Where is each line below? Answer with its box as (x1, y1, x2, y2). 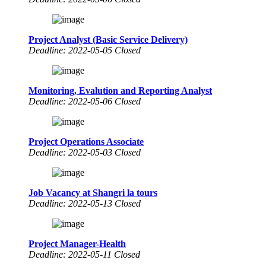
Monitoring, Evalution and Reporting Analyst (28, 85, 212, 96)
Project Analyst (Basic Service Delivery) (28, 34, 188, 45)
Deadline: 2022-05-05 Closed (28, 45, 141, 55)
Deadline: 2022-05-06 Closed (28, 96, 141, 106)
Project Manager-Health (28, 238, 126, 249)
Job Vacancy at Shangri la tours (28, 187, 157, 198)
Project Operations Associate (28, 136, 144, 147)
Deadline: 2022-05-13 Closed (28, 198, 141, 208)
